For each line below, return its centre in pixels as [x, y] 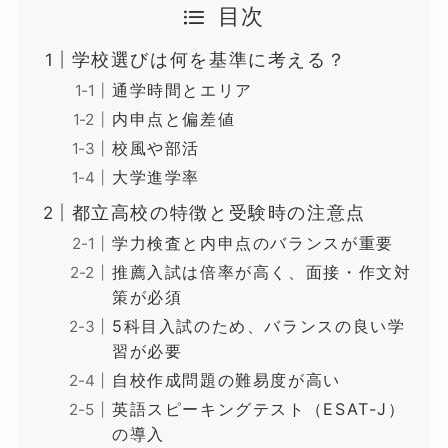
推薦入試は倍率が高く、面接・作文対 [261, 271]
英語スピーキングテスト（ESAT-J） [258, 408]
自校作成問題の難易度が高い [226, 379]
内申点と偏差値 [173, 118]
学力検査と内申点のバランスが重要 [252, 242]
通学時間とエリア [182, 89]
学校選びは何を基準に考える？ [209, 59]
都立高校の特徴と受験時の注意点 [218, 212]
